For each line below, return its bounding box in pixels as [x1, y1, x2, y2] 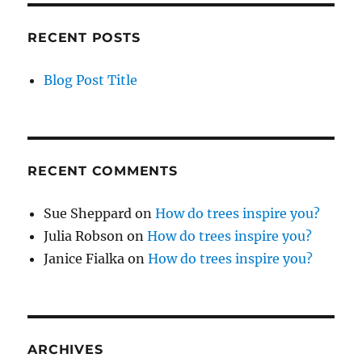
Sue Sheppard [44, 204, 133, 221]
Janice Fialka [44, 250, 125, 267]
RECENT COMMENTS [27, 162, 178, 179]
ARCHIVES [27, 341, 103, 357]
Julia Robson [44, 227, 124, 244]
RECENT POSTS [27, 29, 141, 45]
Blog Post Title [44, 71, 138, 88]
